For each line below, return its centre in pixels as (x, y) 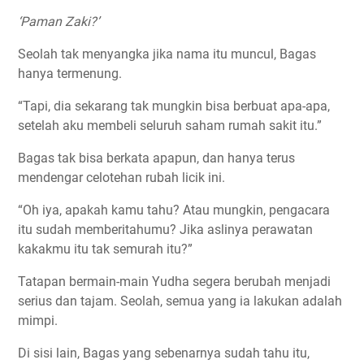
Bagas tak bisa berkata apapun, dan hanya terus (156, 158)
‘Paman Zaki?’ (58, 21)
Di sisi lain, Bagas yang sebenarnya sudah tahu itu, (164, 353)
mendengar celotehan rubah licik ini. (121, 177)
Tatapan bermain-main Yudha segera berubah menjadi (174, 281)
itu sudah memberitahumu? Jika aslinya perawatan (165, 229)
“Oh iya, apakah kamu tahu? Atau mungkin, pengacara (174, 210)
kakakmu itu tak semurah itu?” (105, 249)
